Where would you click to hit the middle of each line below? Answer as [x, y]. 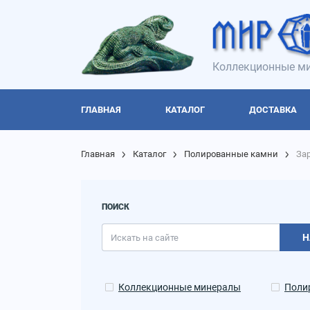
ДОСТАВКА [273, 110]
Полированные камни [231, 154]
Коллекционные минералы [180, 288]
